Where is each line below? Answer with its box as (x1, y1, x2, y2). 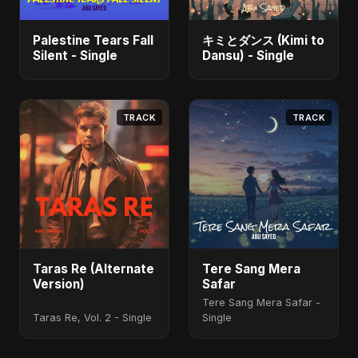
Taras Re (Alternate (33, 261, 154, 276)
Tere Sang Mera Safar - (202, 296, 320, 308)
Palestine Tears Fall (33, 33, 153, 48)
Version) (33, 276, 85, 292)
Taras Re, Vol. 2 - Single (33, 312, 152, 324)
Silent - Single (33, 48, 117, 63)
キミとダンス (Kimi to (202, 33, 324, 48)
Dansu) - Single (202, 48, 294, 63)
